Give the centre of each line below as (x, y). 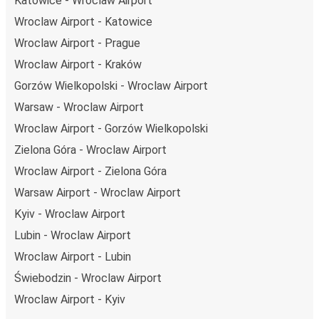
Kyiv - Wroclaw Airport (70, 214)
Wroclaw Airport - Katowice (83, 21)
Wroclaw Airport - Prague (77, 43)
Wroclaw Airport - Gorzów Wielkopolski (111, 128)
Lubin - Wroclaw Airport (73, 235)
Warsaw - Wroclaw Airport (79, 107)
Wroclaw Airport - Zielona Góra (90, 171)
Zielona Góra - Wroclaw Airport (90, 150)
